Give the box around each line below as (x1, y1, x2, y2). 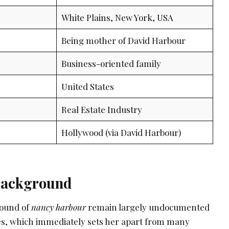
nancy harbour (31, 201, 86, 213)
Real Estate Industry (61, 103, 142, 115)
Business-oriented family (61, 57, 161, 69)
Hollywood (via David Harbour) (61, 126, 181, 138)
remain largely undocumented (86, 201, 210, 213)
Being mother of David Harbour (61, 34, 186, 46)
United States (61, 80, 114, 92)
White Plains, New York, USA (61, 11, 173, 23)
